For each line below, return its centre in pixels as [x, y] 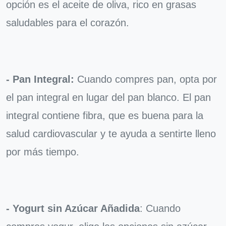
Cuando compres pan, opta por [146, 79]
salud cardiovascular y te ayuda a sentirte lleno [111, 133]
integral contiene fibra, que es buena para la [105, 115]
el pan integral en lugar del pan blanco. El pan [108, 97]
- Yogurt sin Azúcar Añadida [73, 208]
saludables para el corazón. [68, 22]
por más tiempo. [43, 152]
